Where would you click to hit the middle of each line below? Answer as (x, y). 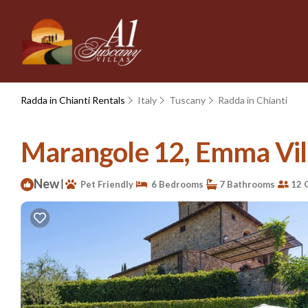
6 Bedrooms (175, 184)
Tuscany (187, 100)
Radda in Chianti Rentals (74, 100)
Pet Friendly (105, 184)
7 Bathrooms (246, 184)
